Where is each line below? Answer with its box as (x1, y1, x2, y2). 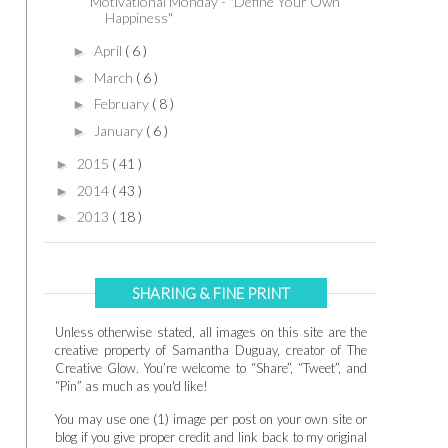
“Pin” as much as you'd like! (55, 378, 208, 395)
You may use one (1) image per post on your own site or (55, 411, 367, 428)
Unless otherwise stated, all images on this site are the (55, 324, 367, 341)
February (93, 95, 152, 113)
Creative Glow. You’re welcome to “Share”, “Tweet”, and (55, 360, 367, 377)
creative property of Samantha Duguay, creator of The (55, 342, 367, 359)
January (93, 121, 146, 139)
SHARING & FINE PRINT (132, 284, 290, 303)
